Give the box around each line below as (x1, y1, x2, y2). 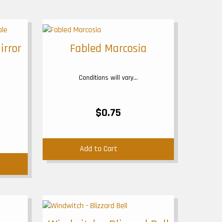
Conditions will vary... (79, 73, 138, 82)
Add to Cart (79, 144, 117, 154)
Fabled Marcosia (70, 41, 147, 56)
